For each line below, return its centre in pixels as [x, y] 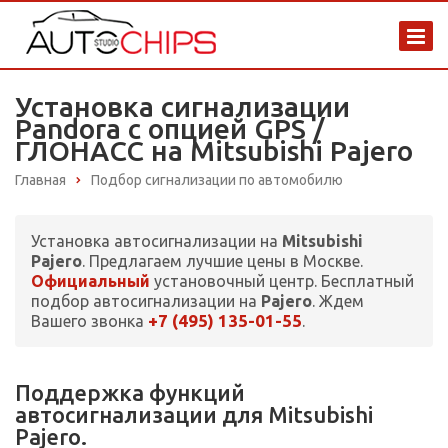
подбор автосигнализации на [146, 301]
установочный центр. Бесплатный [282, 281]
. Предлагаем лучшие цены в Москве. [222, 261]
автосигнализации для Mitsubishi [194, 415]
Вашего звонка [89, 321]
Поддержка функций [130, 393]
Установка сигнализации [182, 106]
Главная [40, 180]
